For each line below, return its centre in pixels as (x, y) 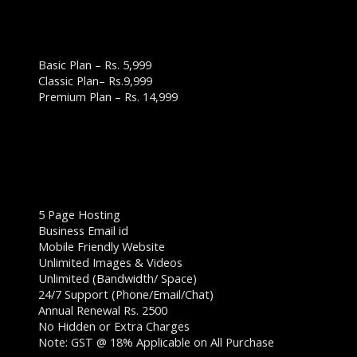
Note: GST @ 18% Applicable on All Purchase (156, 341)
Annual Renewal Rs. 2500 (103, 310)
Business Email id (83, 230)
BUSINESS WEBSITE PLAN (88, 25)
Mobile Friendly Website (102, 246)
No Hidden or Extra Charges (114, 326)
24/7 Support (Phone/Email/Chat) (126, 294)
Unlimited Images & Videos (110, 262)
